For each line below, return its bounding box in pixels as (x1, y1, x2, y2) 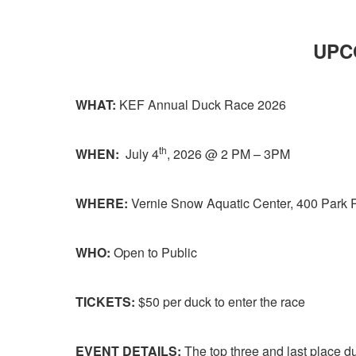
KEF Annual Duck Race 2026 (116, 95, 286, 114)
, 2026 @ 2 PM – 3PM (167, 145, 290, 163)
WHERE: (75, 194, 128, 212)
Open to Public (110, 243, 203, 261)
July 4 (119, 145, 159, 163)
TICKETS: (75, 292, 135, 311)
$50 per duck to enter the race (135, 292, 308, 311)
